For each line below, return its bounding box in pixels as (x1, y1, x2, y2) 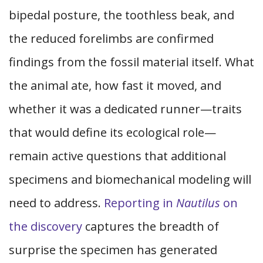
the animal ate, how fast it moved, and (9, 77, 221, 93)
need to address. (9, 195, 104, 211)
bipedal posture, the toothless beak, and (9, 7, 234, 23)
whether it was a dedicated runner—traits (9, 101, 242, 117)
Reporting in (104, 195, 176, 211)
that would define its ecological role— (9, 124, 216, 140)
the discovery (9, 218, 82, 234)
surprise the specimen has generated (9, 242, 217, 258)
